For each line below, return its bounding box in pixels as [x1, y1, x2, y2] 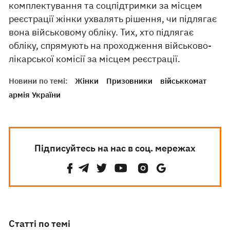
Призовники [106, 76, 153, 86]
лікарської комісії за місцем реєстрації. [9, 53, 181, 65]
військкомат [160, 76, 207, 86]
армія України [9, 90, 61, 100]
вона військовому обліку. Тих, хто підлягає [9, 26, 194, 38]
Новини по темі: [9, 76, 68, 86]
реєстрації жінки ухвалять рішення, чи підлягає [9, 13, 217, 25]
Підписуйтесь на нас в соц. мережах [34, 142, 196, 154]
